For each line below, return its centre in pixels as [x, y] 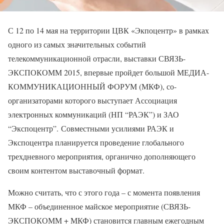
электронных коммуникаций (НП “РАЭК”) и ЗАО [93, 114]
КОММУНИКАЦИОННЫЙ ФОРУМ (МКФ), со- [92, 86]
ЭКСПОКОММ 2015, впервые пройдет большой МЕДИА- [108, 72]
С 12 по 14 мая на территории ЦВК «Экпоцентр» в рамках [108, 30]
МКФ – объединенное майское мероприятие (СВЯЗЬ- [99, 206]
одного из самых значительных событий [77, 44]
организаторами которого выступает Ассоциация [92, 100]
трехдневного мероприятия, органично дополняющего [102, 156]
